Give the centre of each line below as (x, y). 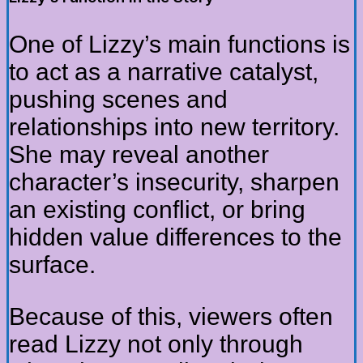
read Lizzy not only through (156, 344)
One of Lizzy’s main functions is (179, 44)
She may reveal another (139, 154)
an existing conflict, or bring (157, 209)
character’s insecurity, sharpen (174, 181)
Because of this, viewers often (171, 316)
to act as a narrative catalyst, (164, 71)
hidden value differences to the (175, 237)
